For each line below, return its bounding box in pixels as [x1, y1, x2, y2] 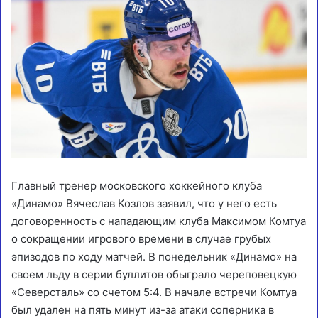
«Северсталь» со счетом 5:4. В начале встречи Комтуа [11, 285, 297, 300]
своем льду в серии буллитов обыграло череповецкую [11, 268, 297, 282]
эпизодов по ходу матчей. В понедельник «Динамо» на [11, 250, 297, 264]
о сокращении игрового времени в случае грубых [11, 232, 271, 246]
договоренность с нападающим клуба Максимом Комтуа [11, 214, 306, 229]
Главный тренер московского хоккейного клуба [11, 179, 262, 193]
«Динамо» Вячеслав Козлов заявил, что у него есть [11, 197, 277, 211]
